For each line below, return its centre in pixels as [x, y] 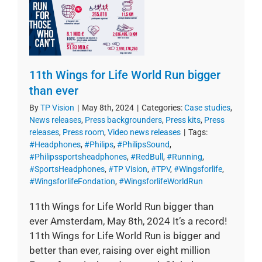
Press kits [183, 120]
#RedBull [147, 157]
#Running [185, 157]
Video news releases [144, 132]
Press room [83, 132]
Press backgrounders [123, 120]
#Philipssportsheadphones [78, 157]
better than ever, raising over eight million [120, 251]
